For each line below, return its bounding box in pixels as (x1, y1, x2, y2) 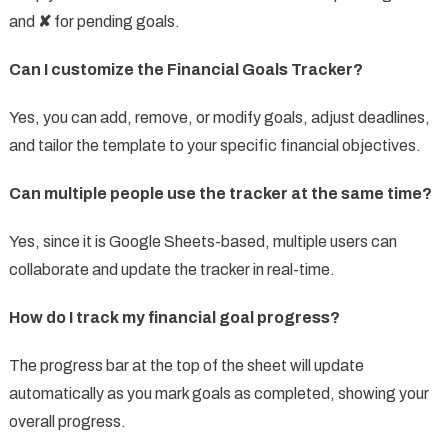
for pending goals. (50, 13, 180, 31)
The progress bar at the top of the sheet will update (8, 357, 364, 375)
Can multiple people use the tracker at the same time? (8, 185, 432, 203)
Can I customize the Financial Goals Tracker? (8, 61, 363, 79)
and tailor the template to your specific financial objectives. (8, 137, 421, 155)
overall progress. (8, 413, 126, 431)
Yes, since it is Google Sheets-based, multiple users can (8, 233, 397, 251)
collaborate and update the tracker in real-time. (8, 261, 335, 279)
